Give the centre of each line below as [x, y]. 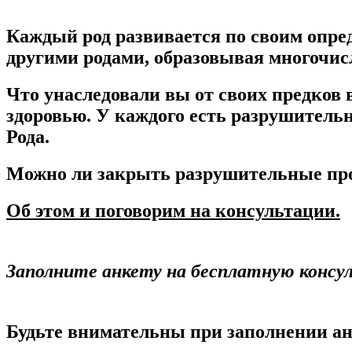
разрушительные [249, 174]
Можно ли [52, 174]
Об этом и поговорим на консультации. [173, 211]
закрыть [134, 174]
